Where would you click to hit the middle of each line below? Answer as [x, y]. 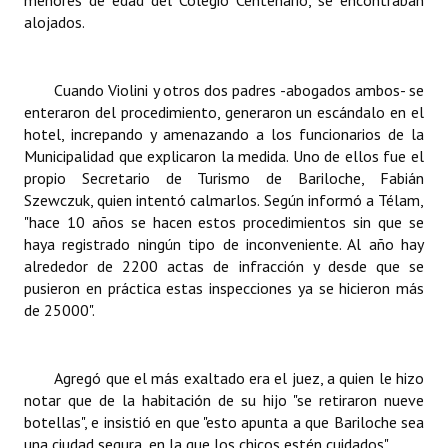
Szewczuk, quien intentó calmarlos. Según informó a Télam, [224, 200]
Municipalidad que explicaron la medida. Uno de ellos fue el [224, 156]
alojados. [54, 22]
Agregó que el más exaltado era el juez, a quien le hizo [239, 378]
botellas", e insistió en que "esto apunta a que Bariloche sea [224, 422]
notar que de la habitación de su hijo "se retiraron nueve [224, 400]
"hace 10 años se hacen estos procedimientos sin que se [224, 222]
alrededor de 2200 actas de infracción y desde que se [224, 266]
